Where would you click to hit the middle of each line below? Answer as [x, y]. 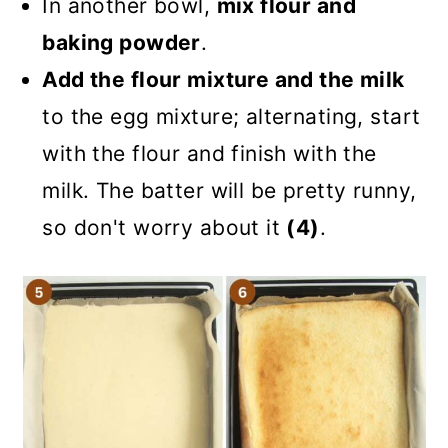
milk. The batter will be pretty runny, [229, 190]
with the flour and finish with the [209, 153]
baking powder [121, 42]
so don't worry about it [164, 227]
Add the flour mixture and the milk [223, 79]
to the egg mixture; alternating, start [231, 116]
